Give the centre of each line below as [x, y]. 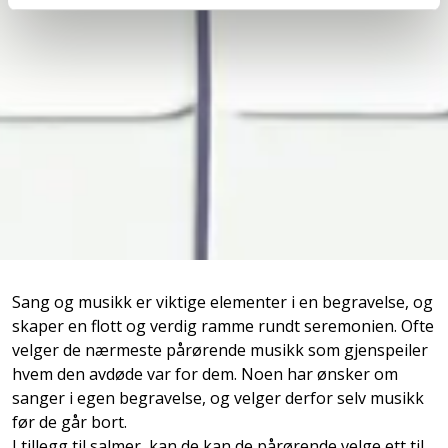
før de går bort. [69, 421]
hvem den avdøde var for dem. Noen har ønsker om [205, 373]
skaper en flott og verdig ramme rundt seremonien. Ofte [223, 325]
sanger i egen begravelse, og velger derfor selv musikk [218, 397]
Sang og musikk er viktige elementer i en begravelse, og [222, 301]
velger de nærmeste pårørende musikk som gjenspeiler [220, 349]
